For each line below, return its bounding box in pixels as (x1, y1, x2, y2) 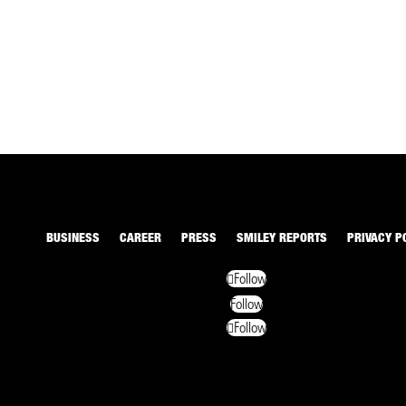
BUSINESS (46, 233, 100, 246)
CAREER (120, 233, 161, 246)
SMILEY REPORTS (237, 233, 327, 246)
